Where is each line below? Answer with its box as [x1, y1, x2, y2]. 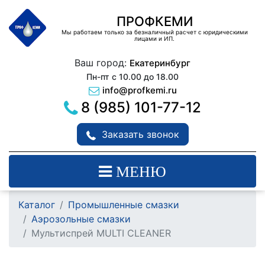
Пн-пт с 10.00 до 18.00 [86, 72, 179, 82]
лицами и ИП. [134, 35, 174, 42]
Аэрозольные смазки [31, 213, 131, 225]
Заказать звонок [101, 128, 179, 141]
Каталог [18, 199, 55, 211]
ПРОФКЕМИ [116, 14, 193, 29]
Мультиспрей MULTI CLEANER [31, 227, 171, 240]
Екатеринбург [130, 57, 190, 69]
